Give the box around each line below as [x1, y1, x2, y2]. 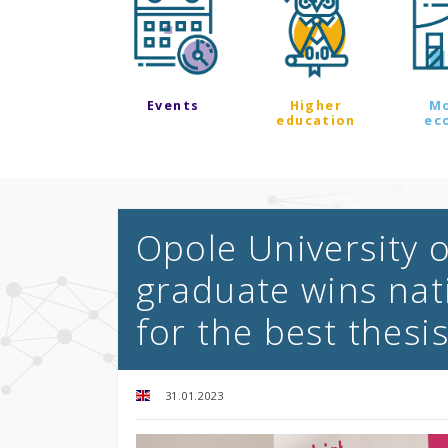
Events [147, 96, 200, 114]
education [276, 111, 356, 129]
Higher [289, 96, 342, 114]
